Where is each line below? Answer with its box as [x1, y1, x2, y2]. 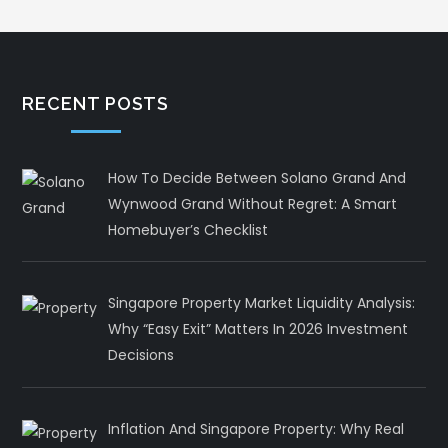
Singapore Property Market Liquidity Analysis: [107, 293, 415, 314]
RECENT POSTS [22, 92, 170, 114]
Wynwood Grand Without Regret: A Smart [107, 193, 397, 214]
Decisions [107, 345, 174, 366]
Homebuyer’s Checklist [107, 219, 268, 240]
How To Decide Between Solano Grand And [107, 167, 406, 188]
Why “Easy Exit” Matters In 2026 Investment [107, 319, 408, 340]
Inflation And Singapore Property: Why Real [107, 419, 404, 440]
